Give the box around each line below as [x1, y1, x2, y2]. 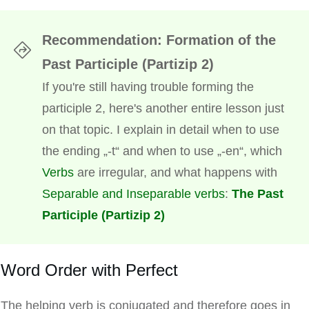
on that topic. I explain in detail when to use [42, 123, 279, 137]
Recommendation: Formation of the [42, 32, 276, 48]
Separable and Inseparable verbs [42, 187, 225, 201]
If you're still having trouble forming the [42, 80, 254, 94]
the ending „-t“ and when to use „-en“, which [42, 144, 282, 159]
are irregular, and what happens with [74, 166, 277, 180]
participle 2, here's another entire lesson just [42, 101, 284, 116]
